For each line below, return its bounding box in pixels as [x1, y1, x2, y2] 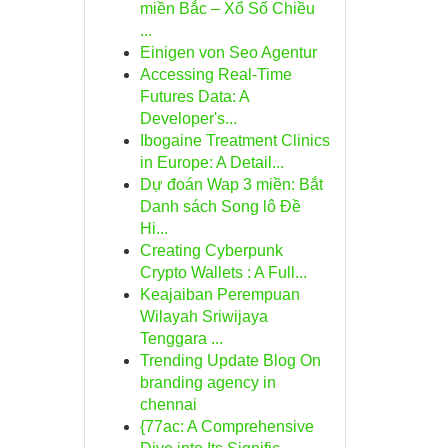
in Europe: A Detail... [139, 154, 284, 171]
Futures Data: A [139, 88, 249, 105]
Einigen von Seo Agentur [139, 44, 317, 61]
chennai [139, 396, 197, 413]
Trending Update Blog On [139, 352, 321, 369]
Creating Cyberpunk [139, 242, 283, 259]
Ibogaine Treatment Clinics [139, 132, 330, 149]
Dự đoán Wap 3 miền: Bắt [139, 176, 323, 193]
